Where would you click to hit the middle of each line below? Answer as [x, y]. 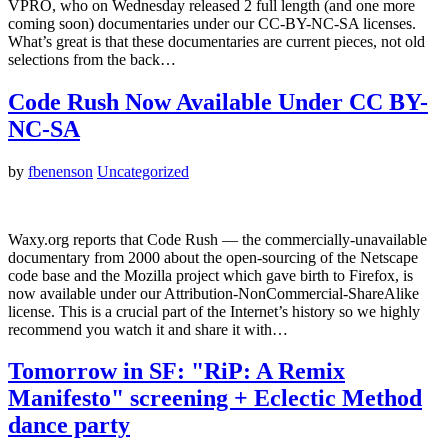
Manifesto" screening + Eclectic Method [215, 398]
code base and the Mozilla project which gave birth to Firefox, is [210, 275]
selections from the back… [92, 59]
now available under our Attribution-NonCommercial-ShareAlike [213, 293]
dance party [69, 425]
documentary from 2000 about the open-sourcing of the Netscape [213, 257]
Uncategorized [143, 171]
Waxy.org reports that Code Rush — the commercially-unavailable [217, 239]
